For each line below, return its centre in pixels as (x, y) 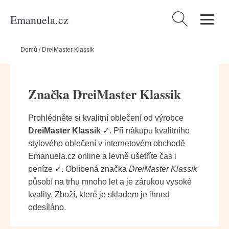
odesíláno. (47, 207)
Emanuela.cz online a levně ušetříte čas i (102, 156)
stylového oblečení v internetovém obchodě (107, 143)
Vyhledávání (192, 17)
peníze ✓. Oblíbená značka (78, 169)
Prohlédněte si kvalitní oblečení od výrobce (106, 118)
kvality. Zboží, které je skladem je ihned (99, 194)
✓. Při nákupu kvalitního (145, 131)
